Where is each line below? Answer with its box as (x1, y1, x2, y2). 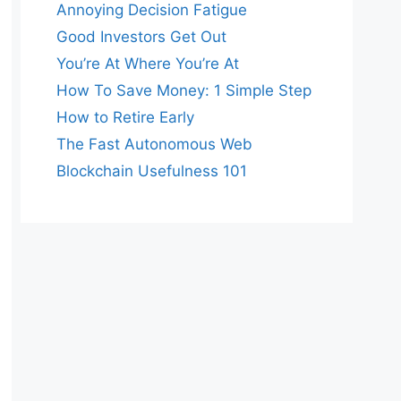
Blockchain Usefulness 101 (56, 161, 247, 180)
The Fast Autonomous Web (56, 134, 252, 153)
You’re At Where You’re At (56, 54, 239, 73)
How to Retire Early (56, 107, 194, 126)
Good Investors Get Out (56, 27, 226, 46)
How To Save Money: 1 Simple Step (56, 81, 311, 99)
